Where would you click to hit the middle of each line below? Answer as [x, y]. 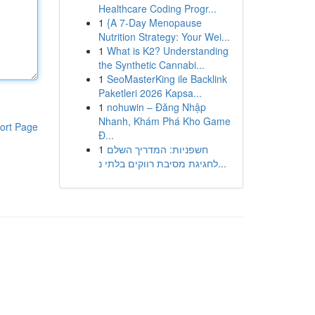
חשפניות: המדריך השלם [157, 149]
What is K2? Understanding [167, 51]
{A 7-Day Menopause [154, 22]
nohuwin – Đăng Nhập [156, 107]
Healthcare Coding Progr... [157, 8]
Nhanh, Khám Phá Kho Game [164, 121]
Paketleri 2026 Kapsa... [150, 93]
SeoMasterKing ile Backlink [167, 79]
